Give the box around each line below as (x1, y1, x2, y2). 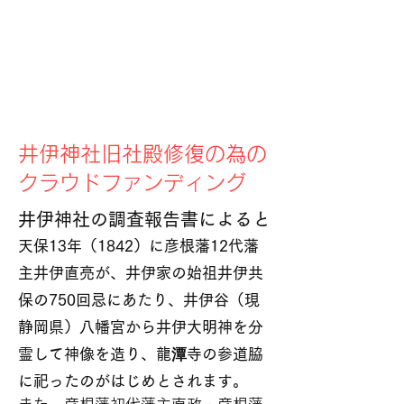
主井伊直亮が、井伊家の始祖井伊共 (18, 265, 263, 280)
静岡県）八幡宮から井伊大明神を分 (18, 319, 263, 335)
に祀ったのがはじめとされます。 (18, 373, 248, 389)
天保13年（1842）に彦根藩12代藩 (18, 238, 259, 253)
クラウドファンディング (18, 172, 246, 193)
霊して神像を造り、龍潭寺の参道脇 (18, 346, 263, 362)
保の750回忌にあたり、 (18, 292, 183, 308)
